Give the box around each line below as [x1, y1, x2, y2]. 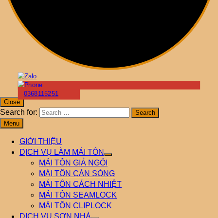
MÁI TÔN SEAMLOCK [39, 191, 117, 199]
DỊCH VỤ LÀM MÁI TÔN [19, 148, 104, 156]
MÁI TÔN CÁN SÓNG [39, 169, 115, 178]
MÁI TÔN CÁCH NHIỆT [39, 180, 122, 188]
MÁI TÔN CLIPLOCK [39, 201, 112, 210]
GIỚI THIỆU [19, 137, 62, 145]
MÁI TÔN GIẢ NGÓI [39, 159, 108, 167]
